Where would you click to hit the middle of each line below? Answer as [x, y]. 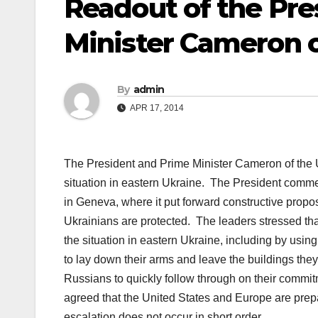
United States [176, 298]
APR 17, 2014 [156, 108]
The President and [112, 164]
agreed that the [103, 298]
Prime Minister [196, 164]
